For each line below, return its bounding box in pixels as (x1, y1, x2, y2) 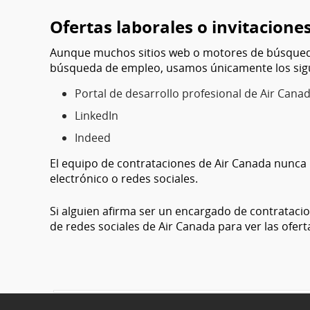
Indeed (75, 130, 111, 145)
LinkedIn (75, 108, 118, 123)
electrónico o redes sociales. (50, 171, 198, 186)
